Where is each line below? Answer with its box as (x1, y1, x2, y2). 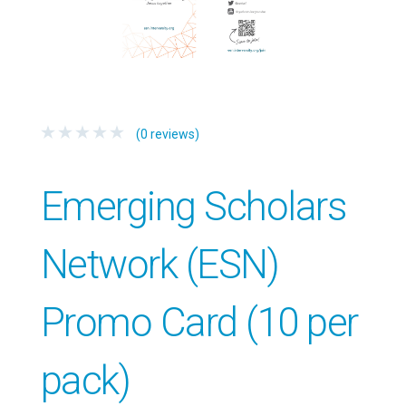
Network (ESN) (40, 240, 279, 288)
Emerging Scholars (40, 182, 347, 230)
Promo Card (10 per (40, 298, 358, 346)
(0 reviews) (132, 126, 199, 141)
